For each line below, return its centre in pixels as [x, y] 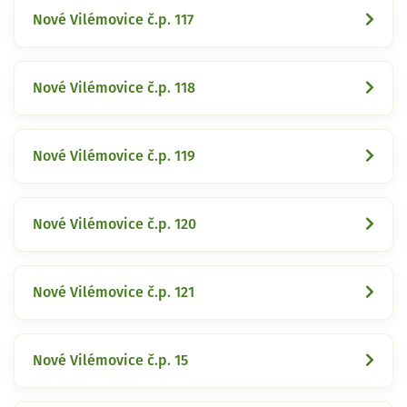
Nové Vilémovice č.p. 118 [114, 88]
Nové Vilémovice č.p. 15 [110, 360]
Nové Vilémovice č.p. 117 [113, 20]
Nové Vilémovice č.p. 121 [114, 292]
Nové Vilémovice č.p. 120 [114, 224]
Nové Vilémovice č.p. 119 [114, 156]
